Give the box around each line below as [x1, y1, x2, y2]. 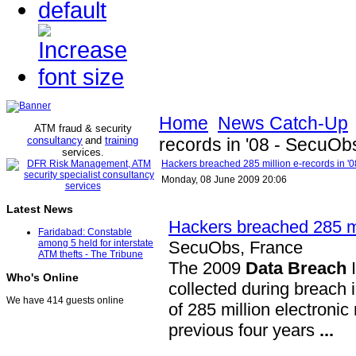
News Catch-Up [218, 113, 348, 133]
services [62, 146, 101, 158]
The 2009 [168, 258, 246, 278]
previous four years [168, 320, 319, 340]
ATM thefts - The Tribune [38, 249, 143, 261]
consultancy [27, 134, 83, 146]
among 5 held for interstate [38, 238, 153, 250]
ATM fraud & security [33, 122, 132, 134]
